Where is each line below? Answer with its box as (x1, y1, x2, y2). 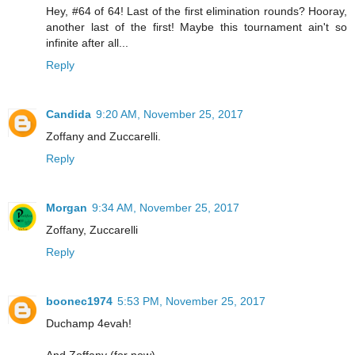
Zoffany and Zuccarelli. (46, 129, 161, 143)
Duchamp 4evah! (46, 316, 132, 330)
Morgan (46, 200, 87, 214)
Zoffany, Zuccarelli (46, 223, 138, 236)
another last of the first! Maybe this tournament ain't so (46, 20, 347, 33)
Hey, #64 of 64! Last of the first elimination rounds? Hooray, (46, 4, 347, 17)
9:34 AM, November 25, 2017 (92, 200, 239, 214)
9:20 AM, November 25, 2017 (96, 107, 243, 120)
